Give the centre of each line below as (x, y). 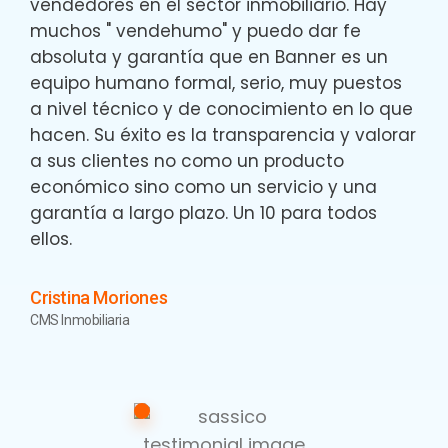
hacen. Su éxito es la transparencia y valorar (223, 135)
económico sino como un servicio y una (203, 187)
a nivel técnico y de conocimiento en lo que (221, 109)
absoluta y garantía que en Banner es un (209, 57)
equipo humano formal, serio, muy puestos (216, 83)
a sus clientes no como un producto (187, 161)
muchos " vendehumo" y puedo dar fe (195, 31)
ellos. (51, 239)
